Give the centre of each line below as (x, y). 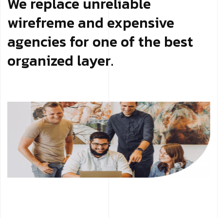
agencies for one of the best (100, 42)
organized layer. (60, 61)
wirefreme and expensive (91, 23)
